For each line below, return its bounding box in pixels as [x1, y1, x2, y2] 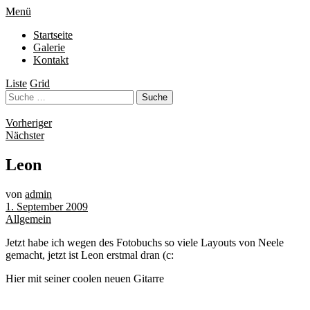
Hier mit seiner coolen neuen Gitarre [6, 272, 164, 284]
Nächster [6, 129, 44, 141]
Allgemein [6, 212, 51, 225]
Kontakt [33, 54, 69, 66]
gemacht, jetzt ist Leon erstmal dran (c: [6, 248, 174, 261]
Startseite [33, 29, 73, 41]
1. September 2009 [6, 200, 88, 212]
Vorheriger [6, 117, 52, 129]
